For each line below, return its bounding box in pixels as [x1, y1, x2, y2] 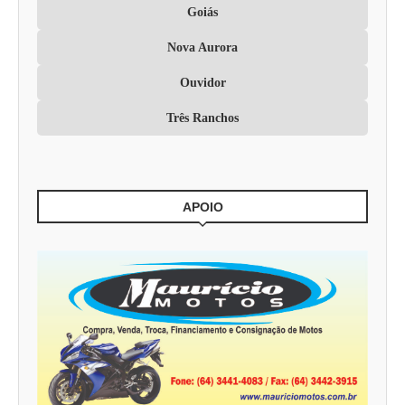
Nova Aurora [167, 41, 238, 55]
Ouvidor [179, 76, 226, 90]
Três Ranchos [166, 111, 239, 126]
